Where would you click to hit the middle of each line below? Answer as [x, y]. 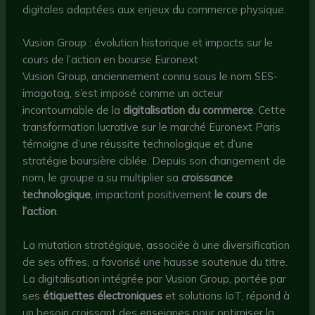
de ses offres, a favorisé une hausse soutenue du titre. [155, 262]
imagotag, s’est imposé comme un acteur [123, 93]
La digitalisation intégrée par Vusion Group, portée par [155, 278]
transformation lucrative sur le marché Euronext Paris [152, 127]
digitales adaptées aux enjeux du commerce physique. [155, 10]
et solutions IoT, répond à [226, 295]
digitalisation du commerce [188, 110]
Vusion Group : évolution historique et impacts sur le [148, 42]
